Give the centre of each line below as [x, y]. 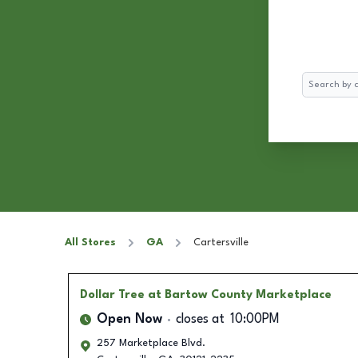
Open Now [129, 320]
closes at [200, 320]
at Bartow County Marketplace [239, 295]
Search [318, 80]
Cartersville [221, 243]
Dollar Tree [112, 295]
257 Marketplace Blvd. [151, 343]
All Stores [90, 243]
